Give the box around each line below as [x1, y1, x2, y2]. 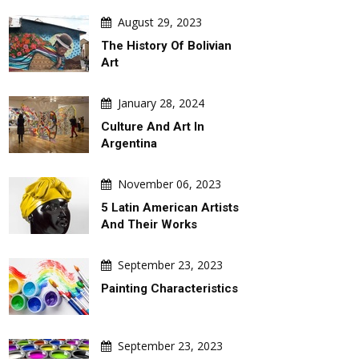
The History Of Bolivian [101, 38, 232, 53]
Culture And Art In [101, 119, 204, 134]
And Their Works [101, 217, 197, 232]
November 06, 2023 [118, 176, 221, 192]
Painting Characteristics [101, 281, 238, 296]
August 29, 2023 [118, 14, 202, 30]
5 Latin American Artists [101, 200, 239, 215]
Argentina [101, 136, 157, 151]
